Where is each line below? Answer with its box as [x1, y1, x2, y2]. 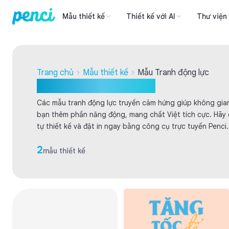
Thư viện [196, 12, 227, 21]
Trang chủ [37, 67, 74, 78]
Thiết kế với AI [126, 12, 175, 21]
